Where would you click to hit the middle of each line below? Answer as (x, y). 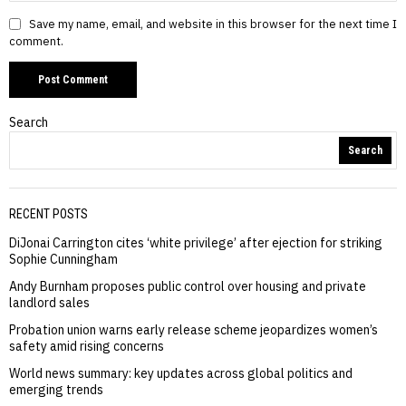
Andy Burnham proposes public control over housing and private (188, 286)
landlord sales (49, 302)
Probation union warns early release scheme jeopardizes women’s (193, 329)
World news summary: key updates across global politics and (181, 373)
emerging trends (56, 389)
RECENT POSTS (48, 213)
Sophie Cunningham (63, 259)
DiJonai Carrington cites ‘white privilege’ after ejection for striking (196, 242)
